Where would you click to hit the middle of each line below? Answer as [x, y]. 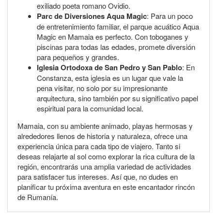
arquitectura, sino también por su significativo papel [117, 98]
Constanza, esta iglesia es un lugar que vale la [110, 77]
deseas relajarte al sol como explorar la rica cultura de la [106, 156]
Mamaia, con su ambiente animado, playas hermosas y [105, 125]
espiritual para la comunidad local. [90, 108]
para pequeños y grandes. [78, 57]
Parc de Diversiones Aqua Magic [92, 16]
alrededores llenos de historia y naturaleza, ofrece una [102, 136]
